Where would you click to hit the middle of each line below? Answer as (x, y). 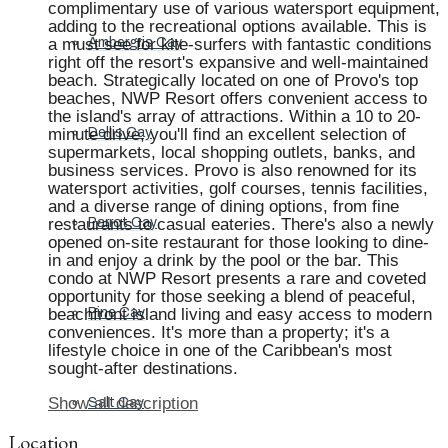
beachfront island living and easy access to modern (240, 314)
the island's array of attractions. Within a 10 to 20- (234, 116)
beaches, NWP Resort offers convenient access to (237, 98)
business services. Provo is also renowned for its (232, 170)
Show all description (123, 403)
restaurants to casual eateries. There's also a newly (241, 224)
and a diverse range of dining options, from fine (223, 206)
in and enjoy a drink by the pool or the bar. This (223, 260)
